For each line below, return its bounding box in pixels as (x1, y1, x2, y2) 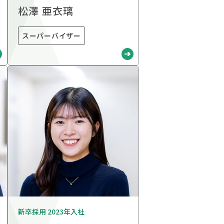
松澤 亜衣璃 (18, 3, 73, 18)
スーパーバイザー (22, 30, 81, 41)
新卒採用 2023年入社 (18, 206, 84, 217)
